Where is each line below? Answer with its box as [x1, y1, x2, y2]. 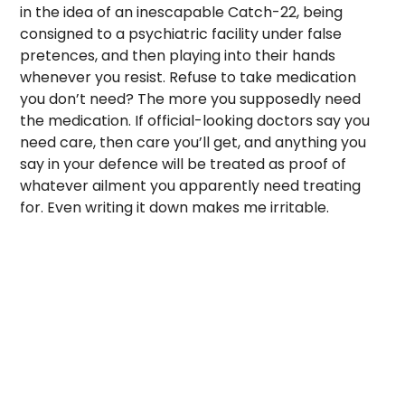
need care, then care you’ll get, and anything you [20, 132, 367, 153]
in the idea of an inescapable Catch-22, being [20, 2, 344, 23]
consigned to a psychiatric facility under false [20, 24, 343, 44]
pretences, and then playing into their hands [20, 45, 336, 66]
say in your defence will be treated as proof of [20, 154, 347, 174]
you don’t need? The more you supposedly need [20, 89, 362, 109]
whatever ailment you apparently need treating [20, 175, 362, 196]
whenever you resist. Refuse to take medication [20, 67, 357, 88]
